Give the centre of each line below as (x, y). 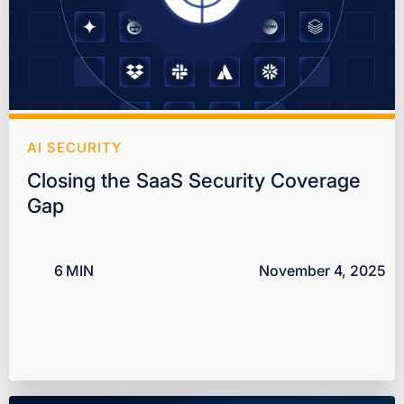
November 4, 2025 (322, 271)
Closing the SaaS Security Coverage (194, 181)
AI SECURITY (74, 148)
